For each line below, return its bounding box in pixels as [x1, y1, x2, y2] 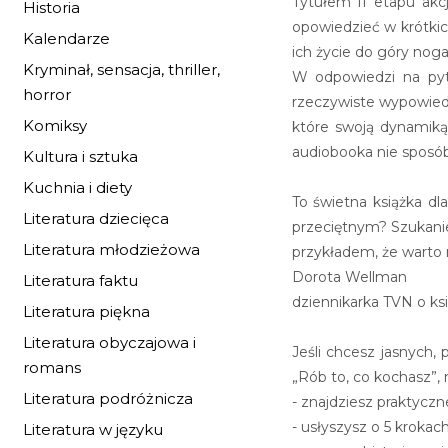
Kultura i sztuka [23, 147, 138, 166]
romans [23, 358, 81, 377]
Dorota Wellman [291, 267, 407, 286]
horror [23, 85, 71, 104]
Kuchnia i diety [23, 178, 132, 197]
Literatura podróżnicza [23, 389, 193, 408]
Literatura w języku [23, 420, 163, 439]
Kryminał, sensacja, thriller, [23, 60, 220, 79]
